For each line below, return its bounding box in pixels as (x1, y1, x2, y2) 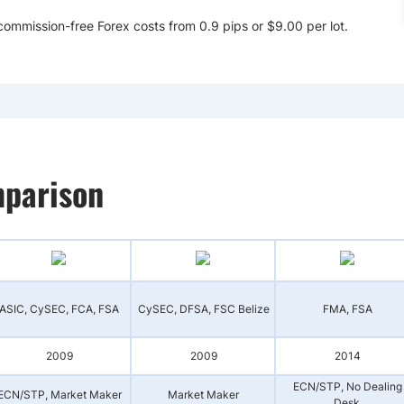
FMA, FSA (322, 302, 372, 316)
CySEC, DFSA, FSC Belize (137, 302, 270, 316)
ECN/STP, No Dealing (292, 380, 402, 393)
